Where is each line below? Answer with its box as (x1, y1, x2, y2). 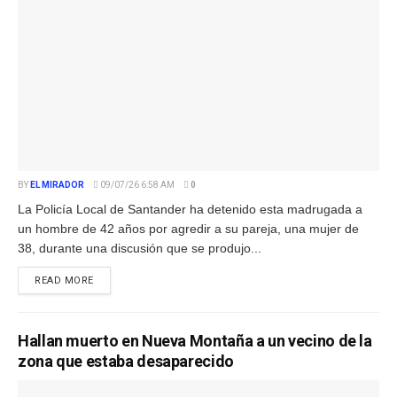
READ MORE (35, 274, 94, 286)
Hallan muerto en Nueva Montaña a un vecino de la (18, 331, 372, 350)
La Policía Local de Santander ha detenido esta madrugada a (18, 201, 362, 216)
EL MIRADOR (30, 179, 84, 190)
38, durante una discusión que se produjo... (18, 240, 261, 255)
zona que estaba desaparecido (18, 351, 234, 370)
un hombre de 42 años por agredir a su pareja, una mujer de (18, 221, 359, 236)
